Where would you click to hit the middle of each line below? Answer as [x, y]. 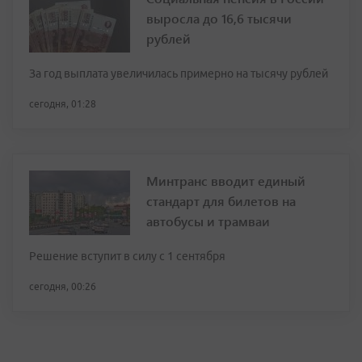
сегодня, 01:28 [63, 104]
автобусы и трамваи [208, 221]
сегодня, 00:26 [63, 287]
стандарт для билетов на [221, 201]
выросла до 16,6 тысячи [219, 19]
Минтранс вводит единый [226, 181]
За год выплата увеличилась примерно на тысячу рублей [179, 74]
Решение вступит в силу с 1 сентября [127, 257]
